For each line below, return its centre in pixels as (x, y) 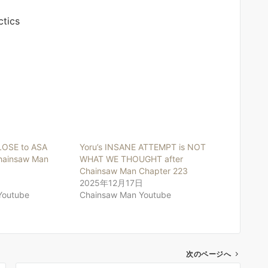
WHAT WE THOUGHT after (131, 159)
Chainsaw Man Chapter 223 (133, 170)
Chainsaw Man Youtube (125, 194)
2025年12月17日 (111, 182)
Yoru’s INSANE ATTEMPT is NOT (142, 147)
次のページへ (208, 254)
